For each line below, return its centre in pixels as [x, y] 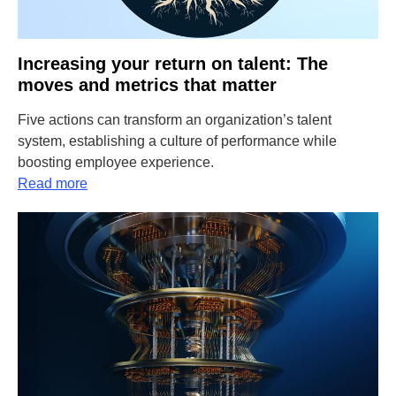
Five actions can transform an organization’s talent [175, 120]
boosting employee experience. [116, 162]
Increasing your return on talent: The [173, 64]
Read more [53, 183]
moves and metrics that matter [147, 85]
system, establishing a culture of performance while [177, 141]
